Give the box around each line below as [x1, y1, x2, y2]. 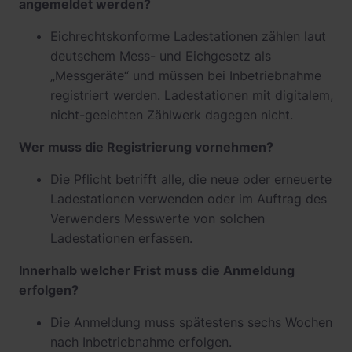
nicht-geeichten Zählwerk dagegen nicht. [50, 107, 293, 123]
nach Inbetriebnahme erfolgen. [50, 334, 232, 350]
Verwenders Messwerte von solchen [50, 211, 265, 226]
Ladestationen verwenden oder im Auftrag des [50, 191, 327, 207]
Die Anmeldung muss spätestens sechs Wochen [50, 314, 332, 330]
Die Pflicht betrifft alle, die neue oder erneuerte [50, 171, 332, 187]
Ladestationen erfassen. [50, 230, 192, 246]
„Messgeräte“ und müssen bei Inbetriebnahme [50, 68, 321, 83]
